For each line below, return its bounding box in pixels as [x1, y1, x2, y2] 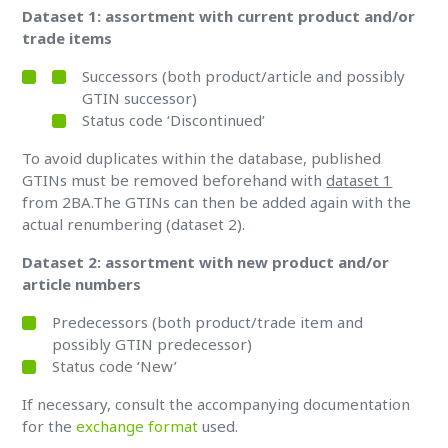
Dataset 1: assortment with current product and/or [22, 6, 416, 26]
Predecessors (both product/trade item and [52, 312, 364, 332]
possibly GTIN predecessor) [52, 334, 253, 354]
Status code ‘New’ [52, 356, 178, 376]
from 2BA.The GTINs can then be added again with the [22, 192, 412, 212]
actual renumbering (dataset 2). [22, 214, 246, 234]
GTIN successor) [82, 88, 198, 108]
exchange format [76, 416, 199, 436]
